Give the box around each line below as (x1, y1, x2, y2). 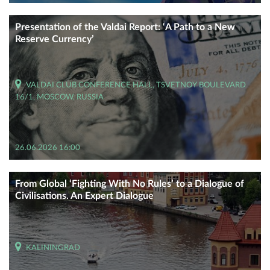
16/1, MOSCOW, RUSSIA (15, 93, 104, 101)
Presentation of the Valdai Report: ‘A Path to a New (15, 22, 235, 32)
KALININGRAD (26, 243, 80, 252)
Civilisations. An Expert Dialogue (15, 191, 154, 201)
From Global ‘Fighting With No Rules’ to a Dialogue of (15, 179, 244, 189)
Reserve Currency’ (15, 34, 94, 44)
